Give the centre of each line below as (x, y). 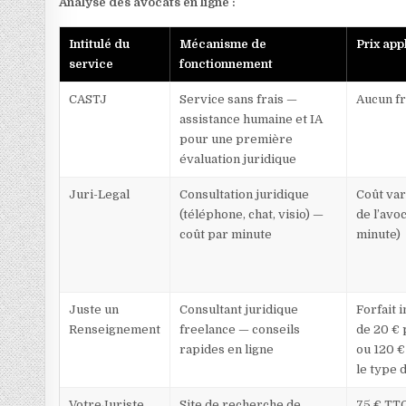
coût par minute (226, 235)
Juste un (94, 310)
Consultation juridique (245, 195)
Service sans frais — (239, 100)
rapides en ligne (227, 350)
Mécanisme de (223, 44)
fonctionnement (227, 64)
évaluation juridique (238, 159)
